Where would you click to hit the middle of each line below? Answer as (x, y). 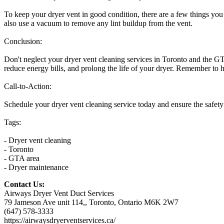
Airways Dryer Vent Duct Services (59, 193)
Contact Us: (24, 184)
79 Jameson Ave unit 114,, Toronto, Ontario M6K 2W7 (91, 202)
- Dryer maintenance (36, 167)
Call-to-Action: (28, 86)
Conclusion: (23, 41)
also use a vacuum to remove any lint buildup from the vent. (98, 23)
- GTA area (22, 158)
